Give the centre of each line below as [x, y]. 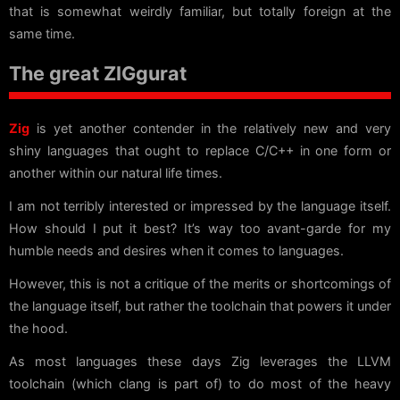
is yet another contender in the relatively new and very [210, 129]
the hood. [38, 329]
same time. [42, 34]
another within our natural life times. [116, 173]
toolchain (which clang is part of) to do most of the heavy [200, 384]
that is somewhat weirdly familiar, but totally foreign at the [200, 12]
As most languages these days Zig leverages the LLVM [200, 362]
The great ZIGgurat [98, 74]
